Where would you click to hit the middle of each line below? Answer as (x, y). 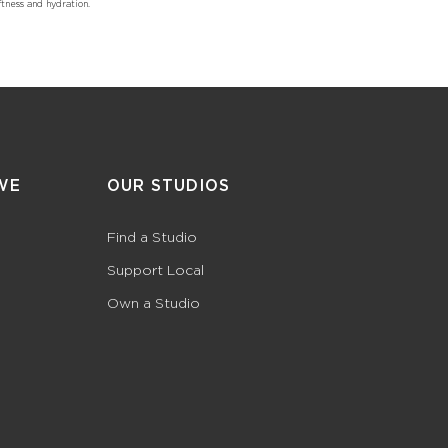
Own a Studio (153, 302)
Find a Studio (151, 236)
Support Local (155, 269)
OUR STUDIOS (168, 185)
